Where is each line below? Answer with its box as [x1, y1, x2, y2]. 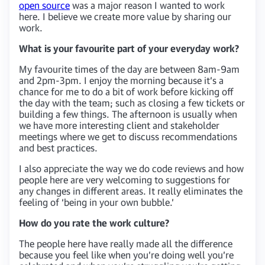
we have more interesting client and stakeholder [19, 119, 219, 131]
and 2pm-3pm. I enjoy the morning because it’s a [19, 75, 224, 86]
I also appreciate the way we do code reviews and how [19, 163, 244, 174]
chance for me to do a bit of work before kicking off [19, 86, 234, 97]
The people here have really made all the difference [19, 238, 232, 249]
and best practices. [19, 142, 98, 153]
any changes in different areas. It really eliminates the [19, 185, 243, 196]
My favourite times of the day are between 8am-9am [19, 63, 240, 75]
